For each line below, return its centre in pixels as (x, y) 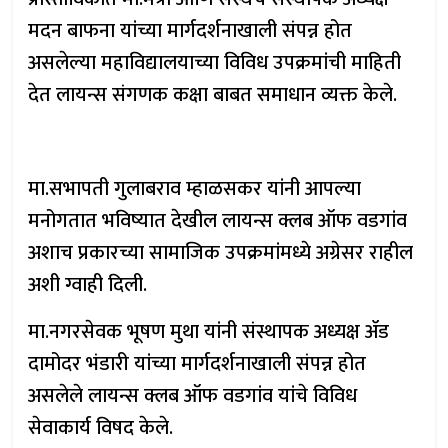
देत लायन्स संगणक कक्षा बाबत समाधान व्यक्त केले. (213, 95)
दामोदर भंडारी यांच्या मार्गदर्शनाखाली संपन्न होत (197, 364)
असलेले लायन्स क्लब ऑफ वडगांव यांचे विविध (193, 396)
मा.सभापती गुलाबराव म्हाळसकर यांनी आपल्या (195, 189)
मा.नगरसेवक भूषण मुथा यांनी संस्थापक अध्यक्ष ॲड (209, 332)
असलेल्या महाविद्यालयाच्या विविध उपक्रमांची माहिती (215, 63)
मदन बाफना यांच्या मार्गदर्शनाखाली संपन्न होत (190, 31)
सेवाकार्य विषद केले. (101, 428)
